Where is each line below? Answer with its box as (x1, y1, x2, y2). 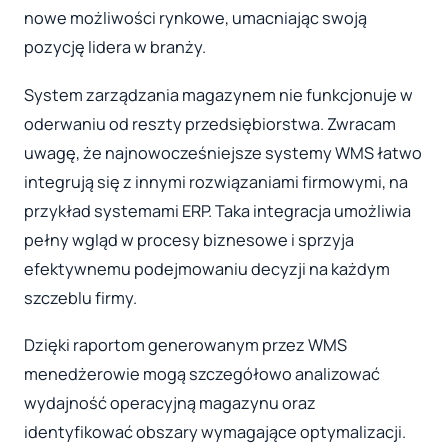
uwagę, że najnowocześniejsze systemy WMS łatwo (24, 141, 422, 164)
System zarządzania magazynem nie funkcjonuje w (24, 83, 413, 106)
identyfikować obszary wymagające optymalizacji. (24, 421, 406, 444)
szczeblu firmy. (24, 286, 137, 309)
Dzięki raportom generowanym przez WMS (24, 334, 347, 357)
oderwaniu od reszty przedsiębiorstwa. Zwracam (24, 112, 396, 135)
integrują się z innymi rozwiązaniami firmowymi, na (24, 170, 408, 193)
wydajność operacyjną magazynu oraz (24, 392, 316, 415)
